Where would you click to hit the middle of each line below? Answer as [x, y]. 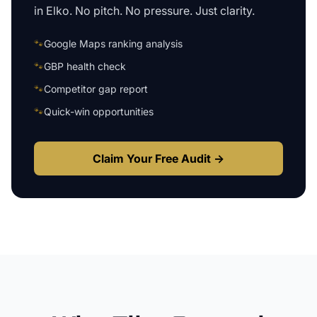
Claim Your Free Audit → [158, 158]
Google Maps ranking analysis [113, 44]
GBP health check [85, 66]
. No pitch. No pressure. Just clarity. [162, 11]
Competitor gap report [96, 89]
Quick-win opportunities [99, 111]
